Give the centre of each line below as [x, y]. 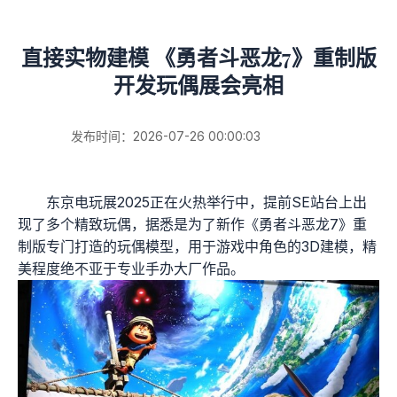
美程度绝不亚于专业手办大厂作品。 [131, 269]
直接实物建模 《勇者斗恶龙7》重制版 [198, 57]
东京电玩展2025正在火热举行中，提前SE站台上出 [206, 202]
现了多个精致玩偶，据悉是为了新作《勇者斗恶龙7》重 [192, 224]
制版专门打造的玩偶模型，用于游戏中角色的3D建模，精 [197, 246]
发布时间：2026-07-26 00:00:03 [166, 136]
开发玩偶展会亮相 [198, 84]
